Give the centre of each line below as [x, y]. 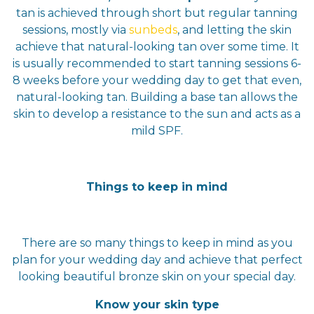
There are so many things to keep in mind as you [157, 243]
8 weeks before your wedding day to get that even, [157, 80]
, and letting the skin [234, 29]
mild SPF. [157, 130]
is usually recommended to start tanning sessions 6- [157, 63]
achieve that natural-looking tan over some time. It [157, 46]
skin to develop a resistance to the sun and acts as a [157, 114]
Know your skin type [157, 304]
